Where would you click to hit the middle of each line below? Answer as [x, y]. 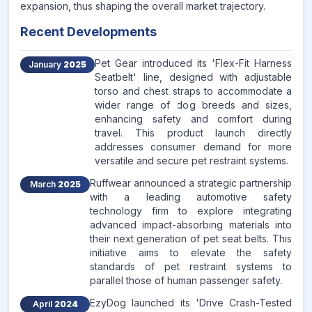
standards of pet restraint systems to [191, 266]
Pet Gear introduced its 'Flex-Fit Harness [193, 63]
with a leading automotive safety [191, 197]
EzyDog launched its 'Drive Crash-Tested [191, 303]
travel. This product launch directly [193, 133]
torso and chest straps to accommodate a [193, 91]
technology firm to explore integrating [191, 211]
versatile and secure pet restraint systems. [192, 161]
